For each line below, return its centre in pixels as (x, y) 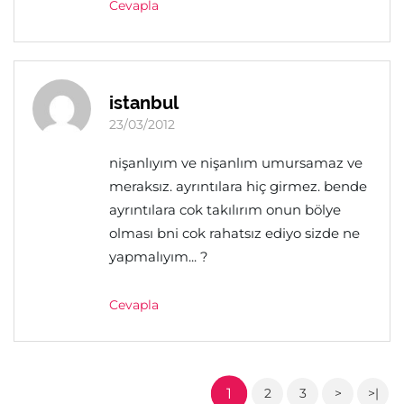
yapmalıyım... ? (159, 257)
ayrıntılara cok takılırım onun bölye (225, 210)
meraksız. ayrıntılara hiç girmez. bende (238, 186)
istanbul (144, 103)
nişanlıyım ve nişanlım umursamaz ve (236, 163)
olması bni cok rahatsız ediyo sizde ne (234, 233)
